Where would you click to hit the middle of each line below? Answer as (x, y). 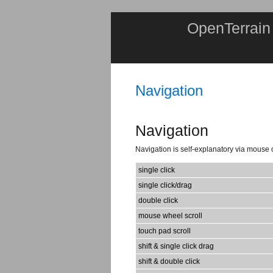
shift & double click (169, 261)
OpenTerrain (229, 28)
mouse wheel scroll (170, 215)
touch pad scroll (165, 231)
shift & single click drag (176, 246)
